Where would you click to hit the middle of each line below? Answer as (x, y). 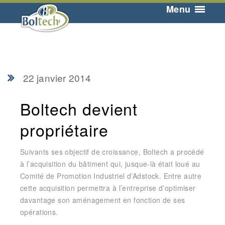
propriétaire (64, 130)
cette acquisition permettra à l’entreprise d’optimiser (108, 188)
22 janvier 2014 (57, 78)
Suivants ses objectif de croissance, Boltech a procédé (112, 152)
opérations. (39, 212)
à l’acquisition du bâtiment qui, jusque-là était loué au (110, 164)
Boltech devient (79, 108)
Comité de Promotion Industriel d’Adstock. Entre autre (111, 176)
